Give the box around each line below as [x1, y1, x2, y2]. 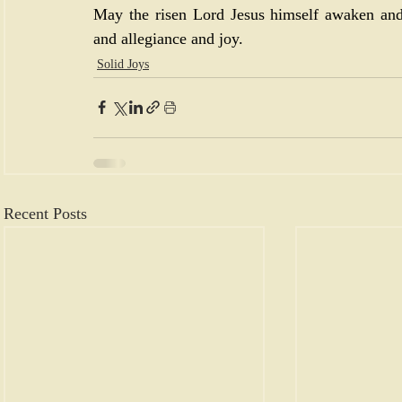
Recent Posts [4, 204, 87, 223]
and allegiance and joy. [93, 29, 243, 48]
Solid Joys [97, 57, 149, 71]
